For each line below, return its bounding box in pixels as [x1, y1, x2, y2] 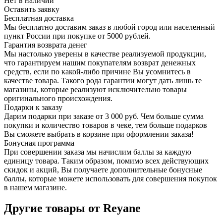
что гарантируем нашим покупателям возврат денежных [4, 58, 196, 67]
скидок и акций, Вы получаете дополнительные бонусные [4, 165, 202, 174]
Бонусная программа [4, 138, 74, 147]
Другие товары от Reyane [4, 202, 141, 215]
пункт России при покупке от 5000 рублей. [4, 31, 151, 40]
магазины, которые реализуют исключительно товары [4, 85, 187, 94]
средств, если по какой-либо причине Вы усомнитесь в [4, 67, 191, 76]
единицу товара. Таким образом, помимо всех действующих [4, 156, 209, 165]
